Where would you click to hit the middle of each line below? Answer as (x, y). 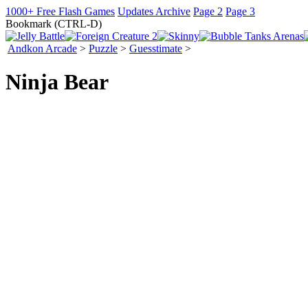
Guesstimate (156, 48)
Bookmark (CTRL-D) (54, 24)
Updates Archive (154, 11)
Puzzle (103, 48)
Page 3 (240, 11)
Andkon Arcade (42, 48)
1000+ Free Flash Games (60, 11)
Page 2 (208, 11)
